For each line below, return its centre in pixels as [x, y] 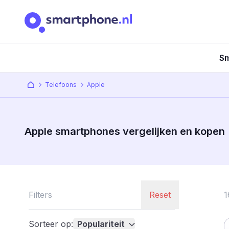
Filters [40, 195]
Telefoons [61, 85]
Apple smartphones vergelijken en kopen [125, 131]
